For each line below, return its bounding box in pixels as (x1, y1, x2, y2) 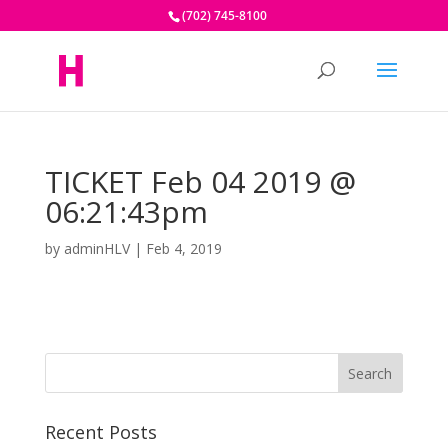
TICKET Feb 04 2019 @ (44, 161, 356, 202)
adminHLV (63, 239, 130, 258)
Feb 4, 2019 (145, 239, 222, 258)
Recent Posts (44, 420, 157, 444)
